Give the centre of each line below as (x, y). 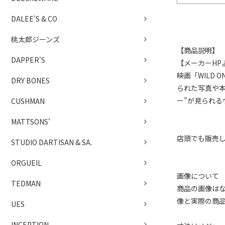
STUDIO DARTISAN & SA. (51, 142)
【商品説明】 (198, 50)
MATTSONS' (31, 122)
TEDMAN (26, 184)
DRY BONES (30, 81)
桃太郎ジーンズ (35, 39)
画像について (198, 176)
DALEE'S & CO (34, 19)
